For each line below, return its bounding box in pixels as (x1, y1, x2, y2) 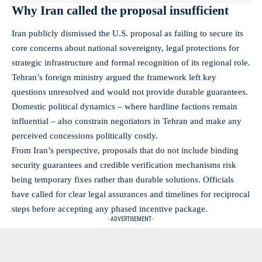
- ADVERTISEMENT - (108, 216, 154, 223)
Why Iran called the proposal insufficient (12, 3, 229, 18)
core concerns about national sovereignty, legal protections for (12, 43, 239, 53)
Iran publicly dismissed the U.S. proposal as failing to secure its (12, 29, 243, 39)
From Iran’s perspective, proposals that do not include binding (12, 146, 239, 156)
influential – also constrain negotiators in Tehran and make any (12, 116, 242, 126)
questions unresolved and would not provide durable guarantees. (12, 87, 248, 97)
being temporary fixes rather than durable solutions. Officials (12, 175, 234, 185)
